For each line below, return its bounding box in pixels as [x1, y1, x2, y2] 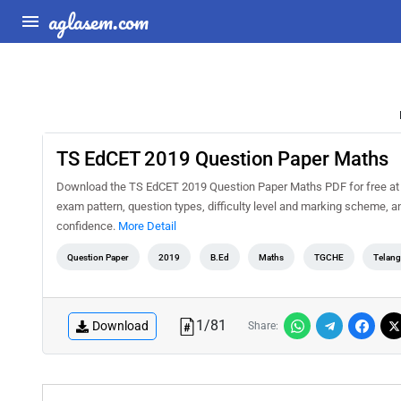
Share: [248, 320, 278, 332]
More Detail [118, 219, 176, 233]
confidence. [56, 219, 118, 233]
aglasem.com [48, 4, 149, 38]
